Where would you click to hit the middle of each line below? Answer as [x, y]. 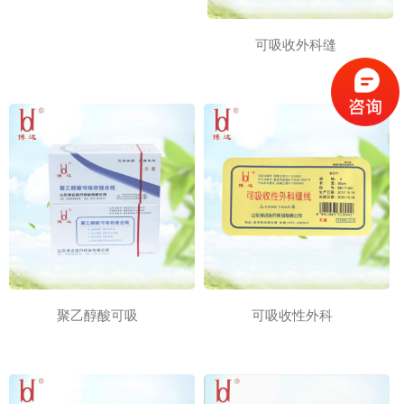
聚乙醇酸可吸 [98, 316]
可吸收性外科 [293, 316]
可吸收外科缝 [295, 45]
